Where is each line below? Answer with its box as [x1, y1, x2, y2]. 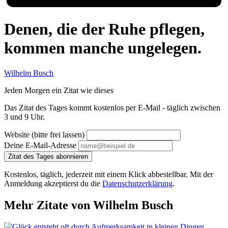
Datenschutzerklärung [102, 179, 173, 188]
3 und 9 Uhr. [4, 112, 45, 121]
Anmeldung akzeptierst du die [4, 179, 102, 188]
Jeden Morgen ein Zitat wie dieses [4, 85, 113, 95]
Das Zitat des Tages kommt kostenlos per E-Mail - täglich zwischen [4, 103, 220, 112]
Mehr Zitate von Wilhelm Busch [4, 198, 173, 212]
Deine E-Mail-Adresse [4, 140, 76, 150]
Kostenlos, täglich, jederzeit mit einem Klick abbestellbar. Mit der [4, 169, 213, 179]
